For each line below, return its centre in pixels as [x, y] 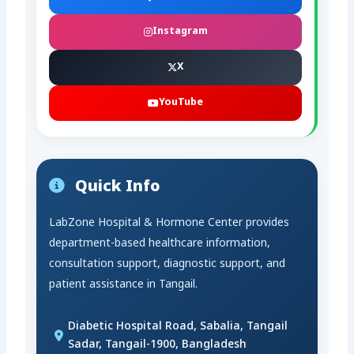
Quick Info [116, 188]
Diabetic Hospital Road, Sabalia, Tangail [178, 327]
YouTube [181, 103]
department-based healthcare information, [160, 244]
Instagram [180, 32]
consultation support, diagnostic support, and [168, 265]
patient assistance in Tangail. [124, 285]
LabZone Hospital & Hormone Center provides [169, 224]
